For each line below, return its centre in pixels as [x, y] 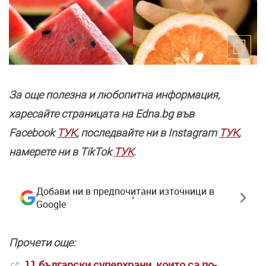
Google [51, 205]
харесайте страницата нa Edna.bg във [102, 114]
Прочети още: [42, 243]
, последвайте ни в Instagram [148, 133]
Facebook [33, 133]
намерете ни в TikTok [61, 152]
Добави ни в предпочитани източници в [125, 191]
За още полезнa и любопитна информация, [114, 95]
